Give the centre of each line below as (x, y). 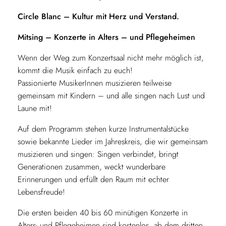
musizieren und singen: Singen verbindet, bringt (98, 154)
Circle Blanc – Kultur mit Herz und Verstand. (98, 16)
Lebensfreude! (41, 192)
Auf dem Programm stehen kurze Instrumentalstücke (103, 129)
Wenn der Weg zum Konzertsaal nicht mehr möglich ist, (110, 58)
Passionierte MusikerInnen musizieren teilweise (94, 83)
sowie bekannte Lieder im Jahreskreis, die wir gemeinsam (112, 141)
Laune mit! (35, 108)
